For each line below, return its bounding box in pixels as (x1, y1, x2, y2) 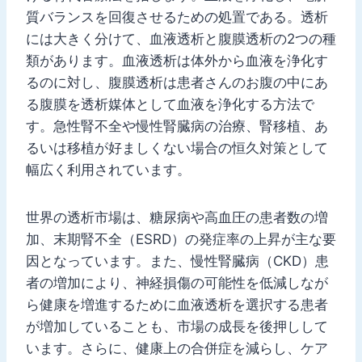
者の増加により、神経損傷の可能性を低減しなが (26, 274, 328, 291)
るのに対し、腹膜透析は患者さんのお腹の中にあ (26, 74, 328, 90)
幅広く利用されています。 (26, 161, 191, 178)
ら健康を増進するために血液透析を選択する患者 (26, 296, 328, 313)
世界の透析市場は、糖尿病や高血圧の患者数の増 (26, 208, 328, 225)
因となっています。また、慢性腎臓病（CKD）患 (26, 252, 329, 269)
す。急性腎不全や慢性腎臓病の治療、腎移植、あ (26, 117, 328, 134)
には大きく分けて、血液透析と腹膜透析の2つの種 (26, 30, 336, 47)
